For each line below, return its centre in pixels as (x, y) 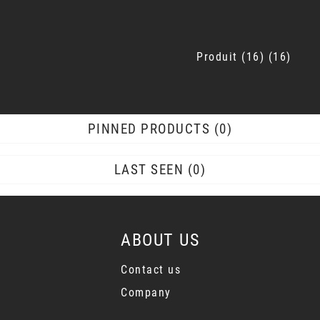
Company (146, 292)
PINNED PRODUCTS (149, 129)
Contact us (151, 270)
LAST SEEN (149, 170)
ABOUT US (160, 240)
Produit (217, 57)
